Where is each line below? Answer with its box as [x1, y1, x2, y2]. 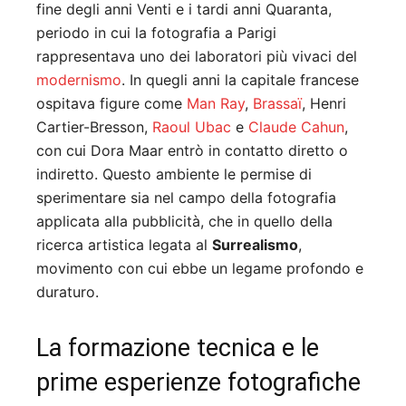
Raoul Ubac [152, 118, 231, 137]
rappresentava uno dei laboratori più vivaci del [36, 47, 357, 66]
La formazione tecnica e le [36, 333, 319, 363]
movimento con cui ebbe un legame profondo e [36, 259, 363, 278]
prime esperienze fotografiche [36, 368, 361, 398]
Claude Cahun [248, 118, 344, 137]
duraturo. [36, 283, 99, 302]
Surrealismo [212, 236, 298, 255]
